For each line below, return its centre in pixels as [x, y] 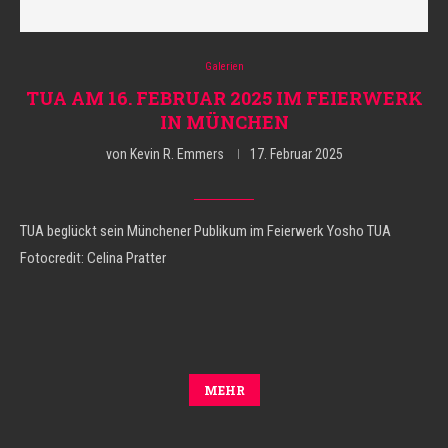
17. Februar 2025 [296, 154]
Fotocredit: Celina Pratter [93, 258]
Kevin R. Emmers [176, 154]
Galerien [224, 66]
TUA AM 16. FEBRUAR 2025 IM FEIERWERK [224, 98]
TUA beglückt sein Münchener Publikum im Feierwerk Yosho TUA [205, 231]
